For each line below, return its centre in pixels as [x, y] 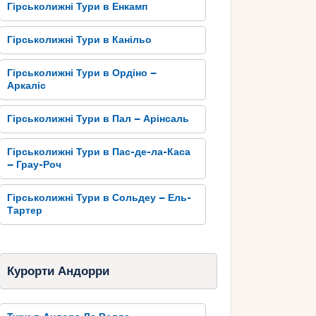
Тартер [25, 211]
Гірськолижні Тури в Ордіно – [82, 73]
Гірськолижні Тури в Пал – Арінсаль [98, 119]
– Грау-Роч [35, 165]
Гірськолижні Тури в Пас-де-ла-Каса [99, 152]
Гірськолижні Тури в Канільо [80, 40]
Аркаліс [27, 86]
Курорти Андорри [58, 272]
